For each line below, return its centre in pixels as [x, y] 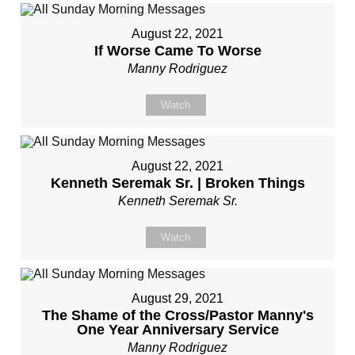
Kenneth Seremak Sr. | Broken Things [177, 183]
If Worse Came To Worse [177, 51]
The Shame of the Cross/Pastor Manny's [177, 315]
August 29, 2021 [177, 298]
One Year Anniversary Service [177, 330]
